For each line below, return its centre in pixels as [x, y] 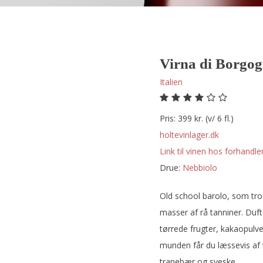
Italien [171, 82]
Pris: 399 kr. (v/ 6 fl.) [197, 118]
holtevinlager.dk [189, 135]
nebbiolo [203, 168]
